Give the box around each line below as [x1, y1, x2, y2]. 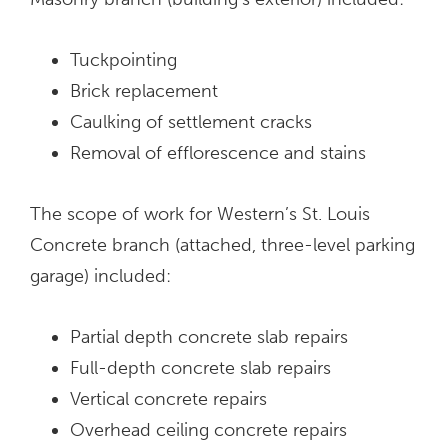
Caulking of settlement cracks [70, 111, 312, 134]
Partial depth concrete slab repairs [70, 326, 348, 349]
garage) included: [30, 265, 171, 288]
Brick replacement [70, 80, 218, 103]
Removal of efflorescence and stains [70, 142, 366, 165]
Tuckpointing [70, 49, 177, 72]
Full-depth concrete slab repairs [70, 357, 331, 380]
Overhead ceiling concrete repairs [70, 419, 347, 442]
